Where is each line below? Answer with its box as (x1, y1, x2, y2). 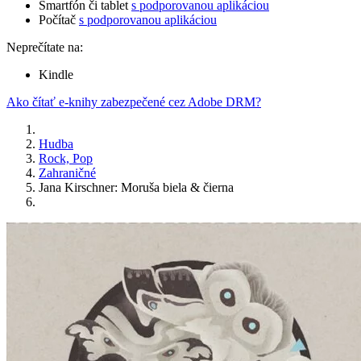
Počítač (39, 13, 79, 27)
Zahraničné (39, 166, 96, 180)
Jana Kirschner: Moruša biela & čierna (39, 180, 234, 195)
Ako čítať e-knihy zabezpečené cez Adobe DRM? (6, 95, 261, 110)
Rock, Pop (39, 151, 93, 166)
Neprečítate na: (6, 40, 83, 55)
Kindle (39, 68, 73, 82)
